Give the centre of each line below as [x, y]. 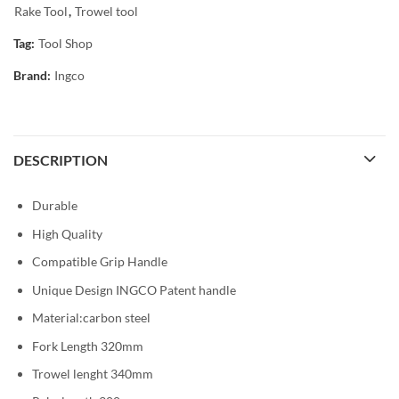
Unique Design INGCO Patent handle [134, 289]
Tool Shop [65, 43]
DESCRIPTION [61, 160]
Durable [55, 206]
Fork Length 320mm [88, 346]
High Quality [67, 233]
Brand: [33, 75]
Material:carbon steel [91, 318]
